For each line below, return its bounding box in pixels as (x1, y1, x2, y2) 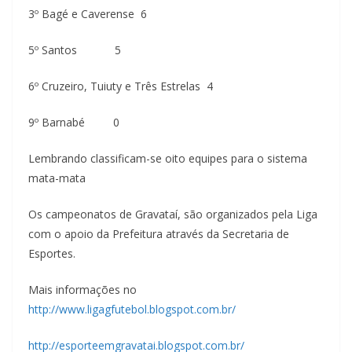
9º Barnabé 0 (28, 114, 119, 130)
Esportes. (28, 245, 75, 261)
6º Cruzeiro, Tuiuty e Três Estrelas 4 (28, 78, 213, 93)
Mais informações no (28, 281, 137, 297)
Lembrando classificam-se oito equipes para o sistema (28, 150, 307, 166)
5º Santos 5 (28, 42, 121, 57)
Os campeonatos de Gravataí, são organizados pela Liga (28, 206, 317, 222)
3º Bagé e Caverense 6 (28, 5, 147, 21)
